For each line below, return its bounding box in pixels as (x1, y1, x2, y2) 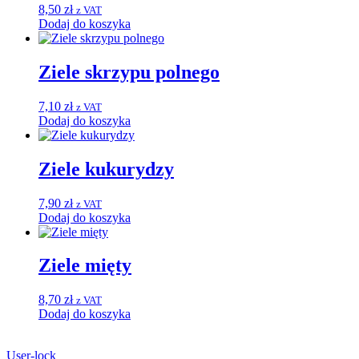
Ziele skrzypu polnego (38, 61, 220, 83)
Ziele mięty (38, 255, 131, 276)
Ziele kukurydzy (38, 158, 174, 179)
